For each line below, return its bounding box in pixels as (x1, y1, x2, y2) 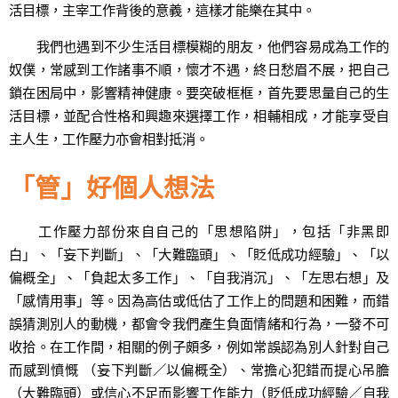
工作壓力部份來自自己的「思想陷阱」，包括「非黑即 (9, 222, 389, 241)
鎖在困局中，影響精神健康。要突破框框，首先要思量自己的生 (9, 84, 389, 102)
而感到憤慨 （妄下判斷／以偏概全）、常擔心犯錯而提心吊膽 (9, 361, 389, 379)
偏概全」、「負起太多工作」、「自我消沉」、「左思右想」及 (9, 268, 389, 287)
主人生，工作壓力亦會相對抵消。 (9, 130, 209, 148)
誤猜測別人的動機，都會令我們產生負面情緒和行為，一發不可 (9, 314, 389, 333)
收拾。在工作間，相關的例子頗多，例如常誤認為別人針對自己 (9, 338, 389, 356)
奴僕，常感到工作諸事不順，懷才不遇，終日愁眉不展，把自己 (9, 60, 389, 79)
